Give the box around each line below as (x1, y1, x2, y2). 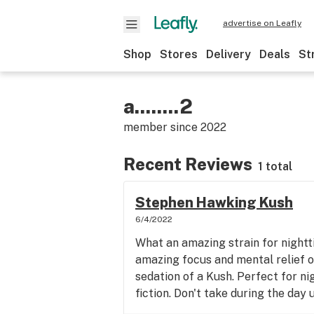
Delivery (206, 48, 251, 61)
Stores (160, 48, 198, 61)
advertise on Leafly (223, 18, 301, 28)
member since (123, 121, 200, 134)
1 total (258, 160, 292, 173)
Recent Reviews (123, 154, 252, 174)
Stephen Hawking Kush (135, 194, 293, 211)
